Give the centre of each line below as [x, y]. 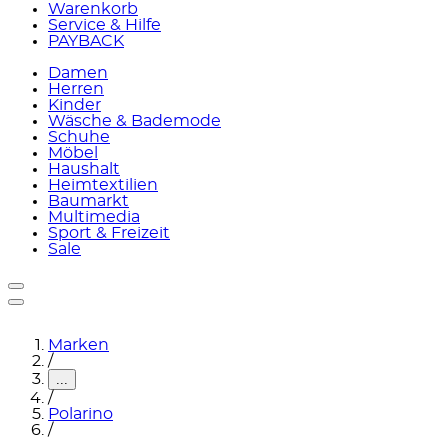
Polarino [80, 414]
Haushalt [84, 169]
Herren [76, 89]
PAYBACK [86, 41]
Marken [78, 345]
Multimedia [94, 217]
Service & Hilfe [104, 25]
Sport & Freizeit [109, 233]
